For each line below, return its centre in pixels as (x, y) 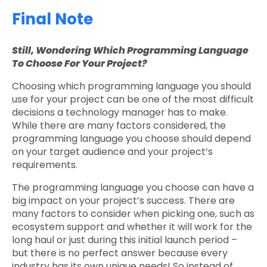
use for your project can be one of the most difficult (133, 100)
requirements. (46, 165)
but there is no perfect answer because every (120, 253)
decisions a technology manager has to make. (120, 113)
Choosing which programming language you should (131, 86)
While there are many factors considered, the (119, 126)
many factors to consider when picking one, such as (133, 214)
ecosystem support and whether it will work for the (132, 227)
